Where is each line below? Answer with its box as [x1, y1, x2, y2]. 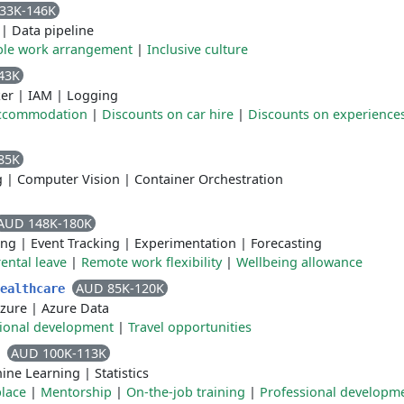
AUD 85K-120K [76, 280, 164, 297]
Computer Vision [17, 170, 120, 188]
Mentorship [41, 383, 112, 400]
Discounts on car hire [102, 106, 234, 123]
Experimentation [134, 234, 236, 252]
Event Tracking [31, 234, 120, 252]
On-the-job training [126, 383, 245, 400]
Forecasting [251, 234, 322, 252]
